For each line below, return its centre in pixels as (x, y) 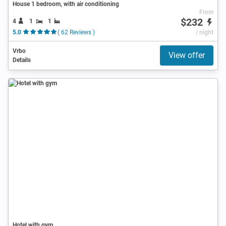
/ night (204, 32)
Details (22, 60)
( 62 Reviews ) (76, 32)
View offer (187, 55)
